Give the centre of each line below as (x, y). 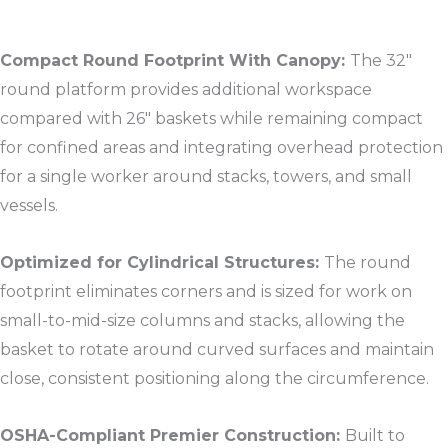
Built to (375, 435)
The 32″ (381, 60)
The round (367, 262)
